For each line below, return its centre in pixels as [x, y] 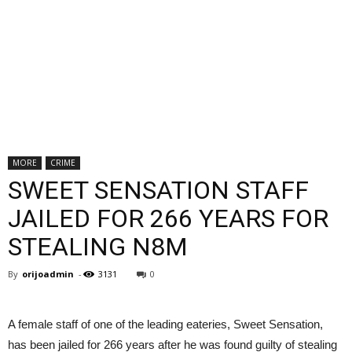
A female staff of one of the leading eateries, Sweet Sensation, [165, 324]
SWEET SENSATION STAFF [158, 190]
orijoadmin [48, 274]
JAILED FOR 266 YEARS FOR [168, 218]
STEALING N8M [98, 247]
